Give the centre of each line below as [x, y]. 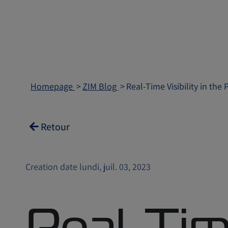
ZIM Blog [101, 86]
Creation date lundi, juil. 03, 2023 [88, 167]
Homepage [53, 86]
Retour [54, 127]
